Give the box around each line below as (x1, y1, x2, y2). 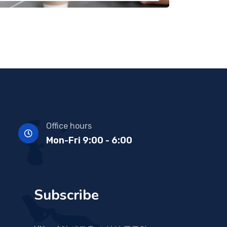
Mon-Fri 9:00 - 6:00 (46, 134, 132, 146)
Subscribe (34, 185, 99, 205)
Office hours (46, 121, 92, 131)
